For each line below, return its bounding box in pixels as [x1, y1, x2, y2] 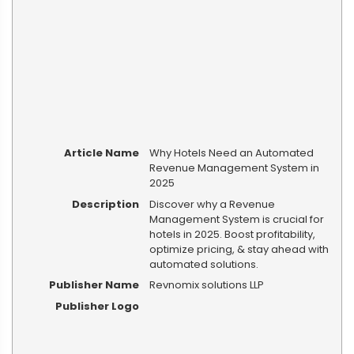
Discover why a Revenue [149, 196, 275, 212]
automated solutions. [149, 256, 258, 272]
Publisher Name [48, 277, 139, 293]
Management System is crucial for [149, 211, 324, 227]
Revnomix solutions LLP [149, 277, 264, 293]
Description [71, 196, 139, 212]
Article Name [63, 145, 139, 160]
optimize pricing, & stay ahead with [149, 241, 329, 257]
